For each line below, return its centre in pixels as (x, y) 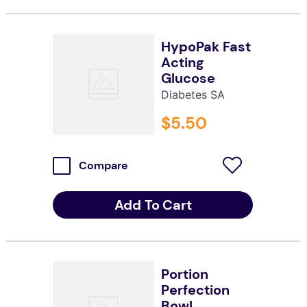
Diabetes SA (193, 95)
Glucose (188, 78)
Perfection (195, 290)
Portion (184, 274)
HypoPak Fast (206, 47)
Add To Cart (153, 205)
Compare (103, 165)
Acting (182, 63)
